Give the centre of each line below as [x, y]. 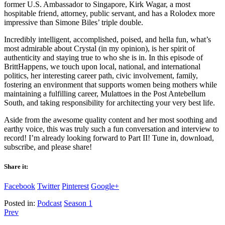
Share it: [16, 166]
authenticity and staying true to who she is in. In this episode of [103, 57]
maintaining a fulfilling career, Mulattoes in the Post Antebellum [105, 93]
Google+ [105, 186]
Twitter [48, 186]
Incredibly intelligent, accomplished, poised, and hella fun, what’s [107, 39]
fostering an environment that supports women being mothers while [110, 84]
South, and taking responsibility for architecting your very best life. [109, 102]
